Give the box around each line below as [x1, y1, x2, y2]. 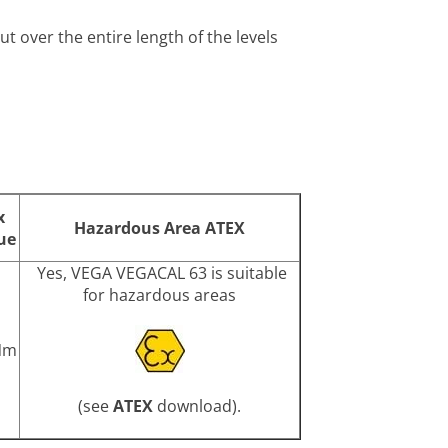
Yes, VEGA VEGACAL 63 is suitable [32, 261, 287, 284]
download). [153, 395, 241, 418]
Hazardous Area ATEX [74, 216, 245, 239]
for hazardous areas [83, 283, 236, 306]
